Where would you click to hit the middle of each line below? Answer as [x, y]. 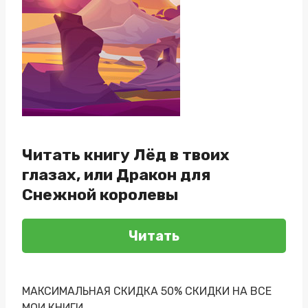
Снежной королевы [100, 194]
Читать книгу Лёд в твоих [126, 154]
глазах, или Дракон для [116, 174]
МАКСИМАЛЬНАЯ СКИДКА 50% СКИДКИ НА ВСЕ [147, 291]
